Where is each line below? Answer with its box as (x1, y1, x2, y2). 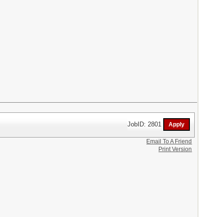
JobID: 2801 (127, 120, 164, 128)
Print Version (158, 145, 192, 153)
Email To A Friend (146, 138, 192, 145)
